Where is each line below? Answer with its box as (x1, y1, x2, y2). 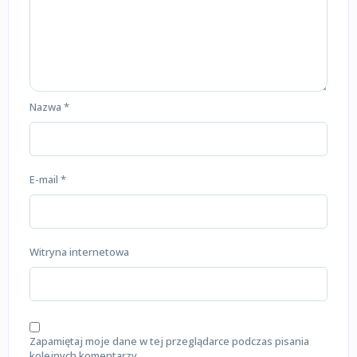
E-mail (29, 171, 61, 186)
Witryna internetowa (29, 244, 129, 259)
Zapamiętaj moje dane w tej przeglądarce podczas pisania (29, 333, 309, 348)
